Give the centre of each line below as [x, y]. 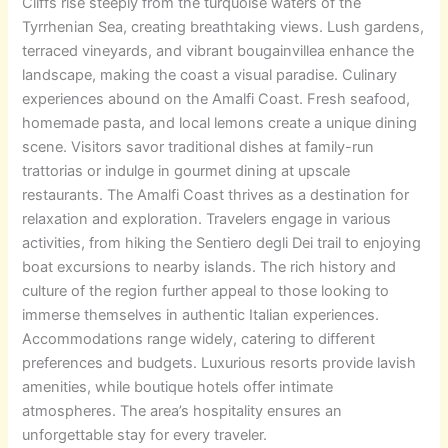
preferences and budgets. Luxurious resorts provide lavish [219, 362]
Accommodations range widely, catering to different [199, 338]
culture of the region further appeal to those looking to [206, 290]
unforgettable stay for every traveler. [145, 434]
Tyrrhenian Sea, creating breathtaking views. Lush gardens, [223, 26]
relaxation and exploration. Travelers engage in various [207, 218]
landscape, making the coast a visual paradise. [182, 74]
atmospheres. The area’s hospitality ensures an [182, 410]
